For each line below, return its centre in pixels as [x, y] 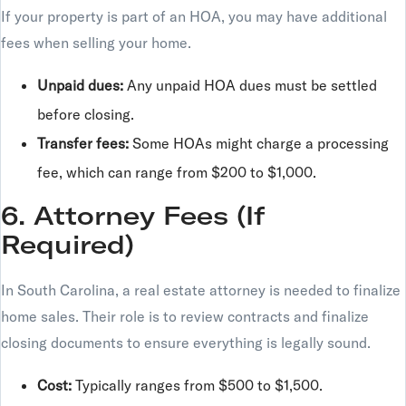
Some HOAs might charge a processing [259, 143]
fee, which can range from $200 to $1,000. [177, 172]
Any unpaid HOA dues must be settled [250, 85]
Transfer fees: [83, 143]
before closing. [86, 114]
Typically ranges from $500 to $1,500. [197, 385]
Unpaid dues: [80, 85]
